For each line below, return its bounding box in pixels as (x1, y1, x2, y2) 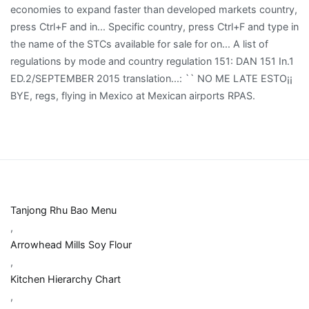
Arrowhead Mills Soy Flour (10, 239, 132, 251)
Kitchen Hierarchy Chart (10, 273, 121, 286)
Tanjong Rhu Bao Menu (10, 204, 117, 217)
